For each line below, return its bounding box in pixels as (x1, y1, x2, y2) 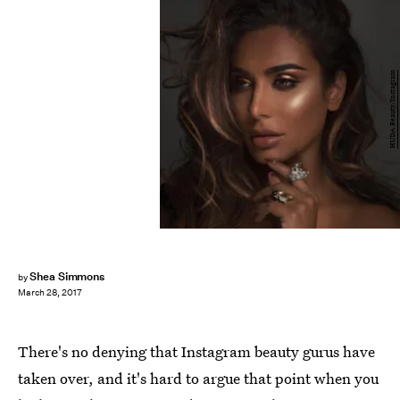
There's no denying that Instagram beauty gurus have (18, 341, 375, 362)
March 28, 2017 (18, 287, 82, 299)
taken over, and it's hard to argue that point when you (18, 368, 379, 388)
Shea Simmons (29, 269, 105, 284)
